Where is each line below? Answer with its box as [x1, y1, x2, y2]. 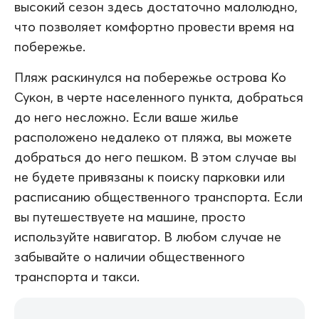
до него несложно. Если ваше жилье [14, 108, 239, 125]
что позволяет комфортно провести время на [14, 18, 294, 35]
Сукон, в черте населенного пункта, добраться [14, 88, 303, 105]
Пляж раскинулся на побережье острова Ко [14, 68, 286, 85]
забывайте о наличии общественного [14, 248, 245, 265]
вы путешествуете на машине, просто [14, 208, 246, 225]
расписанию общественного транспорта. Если [14, 188, 303, 205]
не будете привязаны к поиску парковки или [14, 168, 285, 185]
